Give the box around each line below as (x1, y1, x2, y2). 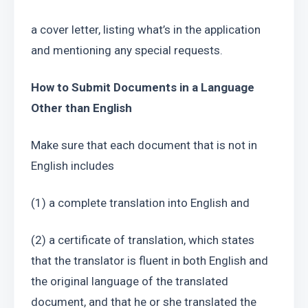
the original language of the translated (31, 274, 228, 288)
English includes (31, 159, 114, 173)
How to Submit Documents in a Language (31, 80, 254, 94)
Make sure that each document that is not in (31, 138, 257, 152)
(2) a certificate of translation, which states (31, 233, 254, 247)
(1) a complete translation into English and (31, 196, 250, 210)
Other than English (31, 101, 132, 115)
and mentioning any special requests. (31, 43, 223, 57)
